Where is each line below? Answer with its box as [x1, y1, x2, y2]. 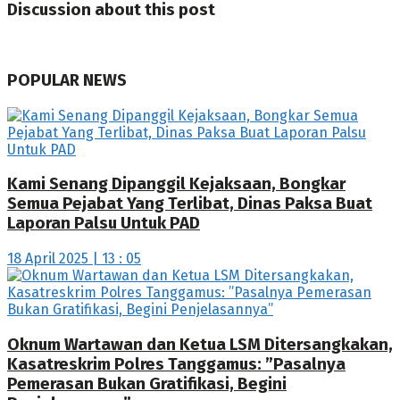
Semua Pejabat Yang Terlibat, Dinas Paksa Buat [7, 194, 372, 214]
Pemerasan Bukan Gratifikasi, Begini [7, 373, 287, 394]
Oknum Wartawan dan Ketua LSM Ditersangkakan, [7, 334, 393, 354]
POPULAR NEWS [7, 70, 127, 90]
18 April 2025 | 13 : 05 [7, 249, 141, 267]
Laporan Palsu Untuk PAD [7, 213, 200, 234]
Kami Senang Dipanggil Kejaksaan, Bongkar [7, 174, 346, 195]
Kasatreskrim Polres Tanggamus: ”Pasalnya [7, 354, 346, 374]
